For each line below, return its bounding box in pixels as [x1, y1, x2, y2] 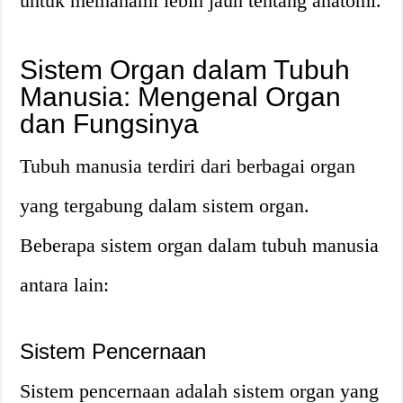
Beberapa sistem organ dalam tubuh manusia [20, 234, 380, 256]
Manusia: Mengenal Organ [20, 82, 342, 112]
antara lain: [20, 273, 110, 296]
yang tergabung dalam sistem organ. [20, 194, 310, 217]
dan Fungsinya [20, 109, 200, 139]
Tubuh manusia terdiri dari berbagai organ [20, 155, 356, 177]
